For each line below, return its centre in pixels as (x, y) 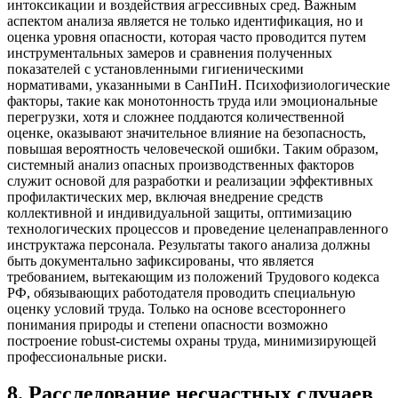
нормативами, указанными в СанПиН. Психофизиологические (199, 84)
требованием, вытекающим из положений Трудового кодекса (193, 276)
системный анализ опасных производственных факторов (181, 164)
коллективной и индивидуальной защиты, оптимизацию (179, 212)
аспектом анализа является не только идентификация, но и (185, 20)
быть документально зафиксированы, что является (160, 260)
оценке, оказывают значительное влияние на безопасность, (187, 132)
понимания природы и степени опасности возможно (167, 324)
